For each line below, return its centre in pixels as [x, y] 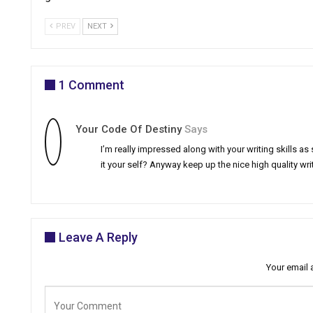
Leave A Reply [98, 238]
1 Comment [92, 85]
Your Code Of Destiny [129, 130]
